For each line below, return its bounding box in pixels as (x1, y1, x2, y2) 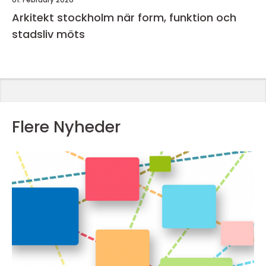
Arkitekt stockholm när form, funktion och (12, 10, 117, 26)
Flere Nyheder (12, 116, 121, 138)
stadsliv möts (12, 27, 85, 42)
